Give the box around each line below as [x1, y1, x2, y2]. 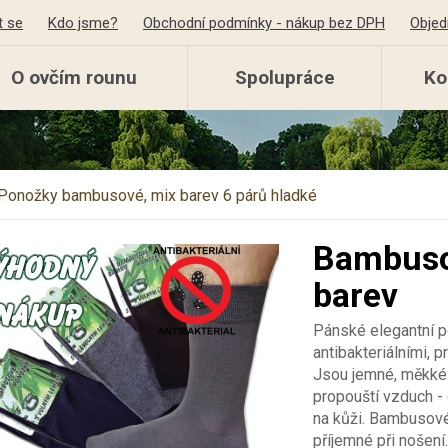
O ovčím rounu [11, 66, 137, 89]
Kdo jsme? [48, 14, 118, 32]
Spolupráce [234, 66, 335, 89]
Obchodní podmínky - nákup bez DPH [143, 14, 385, 32]
